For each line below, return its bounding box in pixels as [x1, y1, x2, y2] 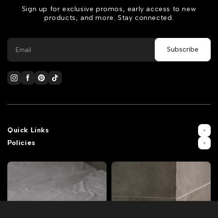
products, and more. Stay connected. [44, 14, 174, 22]
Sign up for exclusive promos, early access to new [21, 5, 197, 14]
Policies [7, 139, 36, 147]
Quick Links [7, 126, 49, 135]
